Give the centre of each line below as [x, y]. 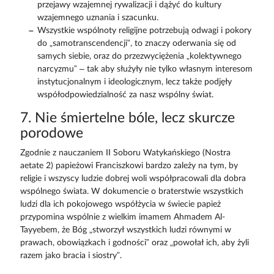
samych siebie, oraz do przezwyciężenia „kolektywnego [139, 56]
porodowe [51, 134]
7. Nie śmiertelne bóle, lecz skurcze [127, 118]
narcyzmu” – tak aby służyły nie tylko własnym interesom [145, 69]
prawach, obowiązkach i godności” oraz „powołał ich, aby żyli [134, 243]
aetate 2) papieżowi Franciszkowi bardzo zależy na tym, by [129, 166]
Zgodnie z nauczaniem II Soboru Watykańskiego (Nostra [125, 153]
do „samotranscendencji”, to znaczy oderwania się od [136, 43]
